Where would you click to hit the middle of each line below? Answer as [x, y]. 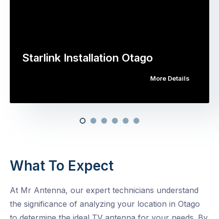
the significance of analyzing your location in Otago [105, 204]
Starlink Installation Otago [88, 58]
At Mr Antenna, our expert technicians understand [104, 190]
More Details [170, 78]
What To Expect [62, 166]
